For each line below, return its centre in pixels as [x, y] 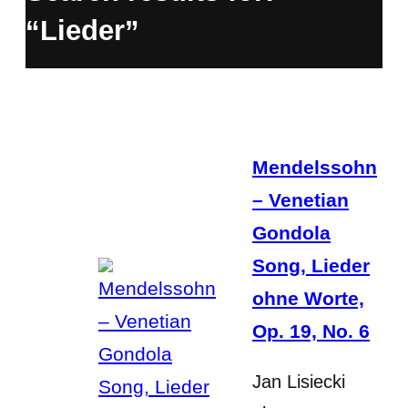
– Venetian [301, 199]
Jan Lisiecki [299, 381]
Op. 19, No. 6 [311, 331]
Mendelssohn [315, 167]
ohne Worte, [308, 298]
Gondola [291, 232]
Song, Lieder [311, 265]
